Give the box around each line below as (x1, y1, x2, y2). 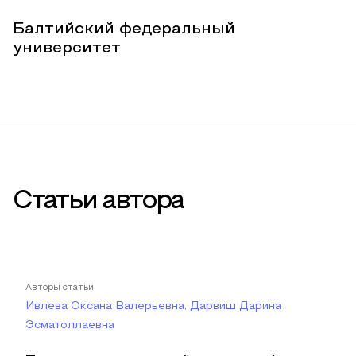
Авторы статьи (25, 284, 94, 292)
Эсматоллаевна (25, 320, 114, 331)
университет (13, 41, 121, 56)
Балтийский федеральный (13, 22, 235, 37)
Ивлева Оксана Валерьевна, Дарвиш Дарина (25, 301, 281, 311)
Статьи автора (13, 191, 184, 213)
